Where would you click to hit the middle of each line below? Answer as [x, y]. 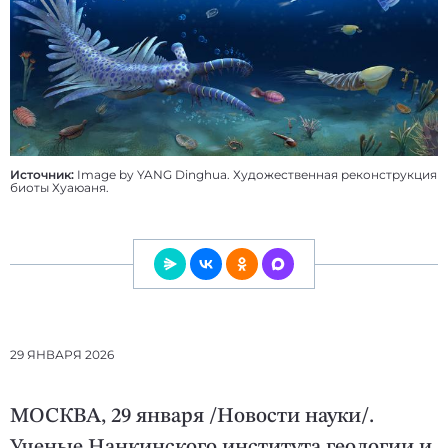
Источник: [42, 174]
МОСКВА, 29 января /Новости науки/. [192, 416]
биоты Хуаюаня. [59, 187]
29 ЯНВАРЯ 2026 [62, 354]
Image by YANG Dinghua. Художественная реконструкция [255, 174]
